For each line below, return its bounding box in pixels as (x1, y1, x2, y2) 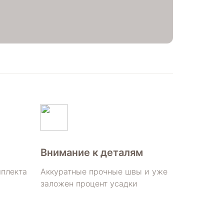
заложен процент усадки (40, 178, 137, 188)
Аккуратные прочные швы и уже (40, 166, 167, 176)
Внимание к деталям (40, 146, 143, 158)
